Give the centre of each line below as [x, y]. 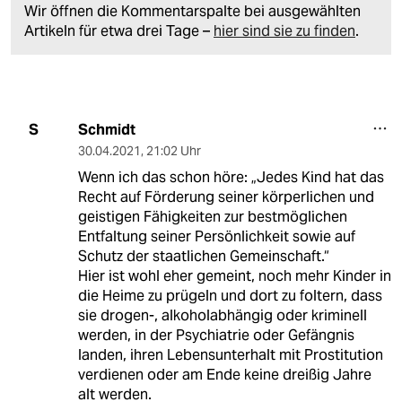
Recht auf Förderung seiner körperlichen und [226, 197]
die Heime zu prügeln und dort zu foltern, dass [230, 295]
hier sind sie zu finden [284, 31]
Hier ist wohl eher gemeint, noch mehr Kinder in [234, 275]
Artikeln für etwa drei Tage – [119, 31]
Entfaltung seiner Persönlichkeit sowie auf [216, 236]
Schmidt [106, 129]
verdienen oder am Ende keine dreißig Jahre [224, 374]
